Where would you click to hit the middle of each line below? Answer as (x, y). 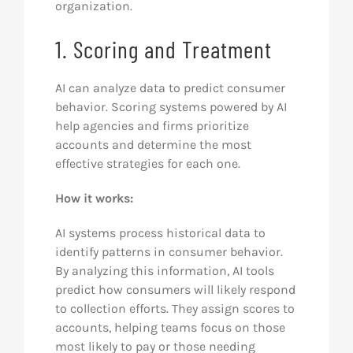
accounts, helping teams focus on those (170, 328)
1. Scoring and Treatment (163, 49)
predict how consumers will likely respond (175, 290)
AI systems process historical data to (160, 233)
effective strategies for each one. (147, 164)
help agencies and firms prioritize (152, 126)
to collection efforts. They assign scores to (175, 309)
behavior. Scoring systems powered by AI (171, 107)
